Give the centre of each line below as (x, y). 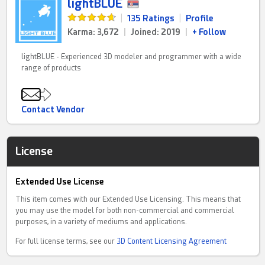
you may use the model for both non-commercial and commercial (125, 211)
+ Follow (209, 32)
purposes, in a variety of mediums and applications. (101, 222)
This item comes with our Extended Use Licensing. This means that (128, 200)
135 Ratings (151, 19)
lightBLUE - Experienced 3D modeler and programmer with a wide (132, 57)
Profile (200, 19)
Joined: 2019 (156, 32)
